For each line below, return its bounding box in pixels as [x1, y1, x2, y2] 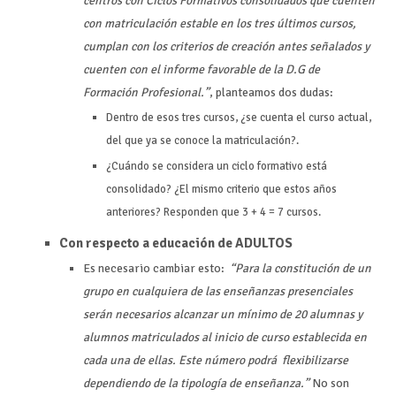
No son [312, 375, 350, 391]
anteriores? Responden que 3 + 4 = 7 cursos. [105, 204, 321, 219]
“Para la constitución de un [230, 260, 372, 276]
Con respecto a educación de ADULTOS [58, 234, 293, 251]
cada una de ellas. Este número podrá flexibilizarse [83, 352, 349, 368]
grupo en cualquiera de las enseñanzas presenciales [83, 283, 354, 299]
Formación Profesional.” [83, 84, 210, 100]
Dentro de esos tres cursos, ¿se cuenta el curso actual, [105, 110, 371, 126]
